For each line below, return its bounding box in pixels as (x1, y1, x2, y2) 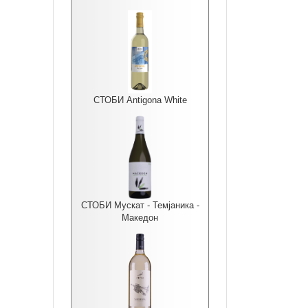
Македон (122, 212, 158, 223)
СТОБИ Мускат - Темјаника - (80, 200, 199, 210)
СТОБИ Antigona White (93, 95, 187, 105)
